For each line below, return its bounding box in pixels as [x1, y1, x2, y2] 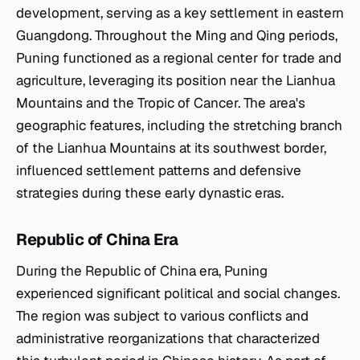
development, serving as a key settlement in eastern [16, 3, 344, 22]
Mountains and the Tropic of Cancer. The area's [16, 93, 305, 112]
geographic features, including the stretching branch [16, 116, 342, 134]
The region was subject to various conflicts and [16, 306, 309, 325]
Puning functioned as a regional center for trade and [16, 48, 342, 67]
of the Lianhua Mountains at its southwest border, [16, 138, 326, 157]
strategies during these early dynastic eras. [16, 183, 284, 202]
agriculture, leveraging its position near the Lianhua [16, 71, 335, 89]
